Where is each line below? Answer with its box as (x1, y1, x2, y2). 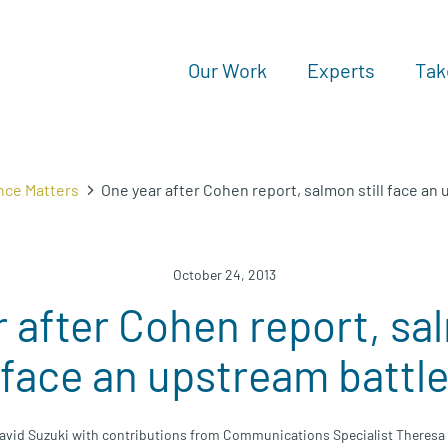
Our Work (188, 58, 267, 82)
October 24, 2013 (172, 266, 276, 283)
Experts (307, 58, 375, 82)
